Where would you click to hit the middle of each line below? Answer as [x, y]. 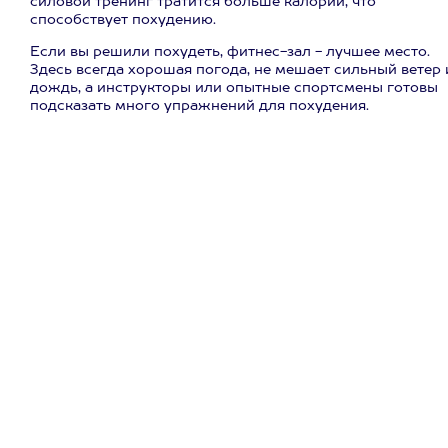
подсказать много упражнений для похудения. [199, 106]
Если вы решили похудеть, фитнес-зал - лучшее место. [230, 52]
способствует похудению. [123, 20]
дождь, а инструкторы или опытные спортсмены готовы [234, 88]
